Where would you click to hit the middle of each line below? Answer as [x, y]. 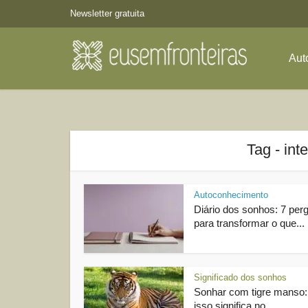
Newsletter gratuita [107, 13]
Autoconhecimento [231, 195]
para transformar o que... [249, 223]
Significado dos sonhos [240, 277]
